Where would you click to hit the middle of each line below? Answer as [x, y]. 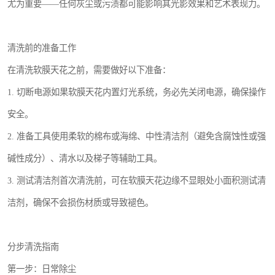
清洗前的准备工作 [42, 48]
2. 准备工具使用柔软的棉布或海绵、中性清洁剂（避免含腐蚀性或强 [137, 137]
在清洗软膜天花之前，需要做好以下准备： [89, 70]
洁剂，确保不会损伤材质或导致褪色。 [80, 203]
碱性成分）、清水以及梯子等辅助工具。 [85, 159]
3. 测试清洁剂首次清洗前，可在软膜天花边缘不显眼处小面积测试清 [137, 181]
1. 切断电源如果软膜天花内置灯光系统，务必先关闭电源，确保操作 [137, 92]
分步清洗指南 [33, 247]
